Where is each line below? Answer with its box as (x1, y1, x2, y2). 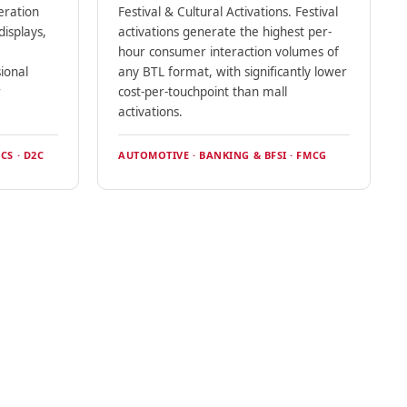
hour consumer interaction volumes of (117, 44, 339, 61)
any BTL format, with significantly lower (117, 64, 347, 81)
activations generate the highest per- (117, 24, 332, 41)
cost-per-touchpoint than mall (117, 84, 287, 101)
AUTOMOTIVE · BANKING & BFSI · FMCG (117, 148, 327, 163)
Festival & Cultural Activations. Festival (117, 4, 338, 21)
